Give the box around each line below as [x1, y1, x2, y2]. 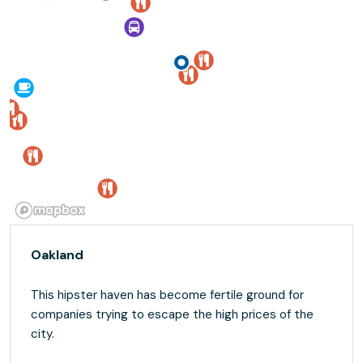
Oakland [31, 246, 83, 263]
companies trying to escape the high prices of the [31, 306, 314, 322]
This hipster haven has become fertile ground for [31, 287, 304, 303]
